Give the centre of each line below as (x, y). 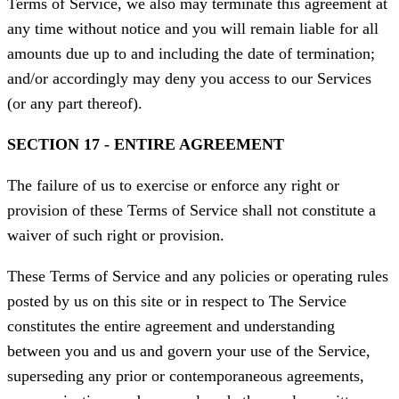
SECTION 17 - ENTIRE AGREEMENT (146, 145)
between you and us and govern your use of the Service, (189, 351)
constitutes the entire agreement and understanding (171, 326)
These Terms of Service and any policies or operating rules (198, 277)
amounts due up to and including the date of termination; (191, 54)
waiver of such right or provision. (116, 236)
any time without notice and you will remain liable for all (193, 29)
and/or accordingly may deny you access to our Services (189, 79)
